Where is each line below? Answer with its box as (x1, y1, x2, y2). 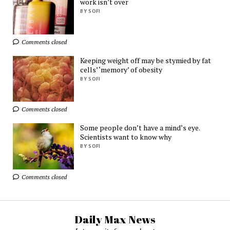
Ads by (46, 12, 66, 19)
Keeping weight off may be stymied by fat (80, 55, 212, 65)
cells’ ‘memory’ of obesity (80, 64, 163, 74)
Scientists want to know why (80, 132, 172, 142)
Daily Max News (74, 212, 156, 227)
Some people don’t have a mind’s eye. (80, 123, 200, 133)
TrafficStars (65, 12, 95, 19)
